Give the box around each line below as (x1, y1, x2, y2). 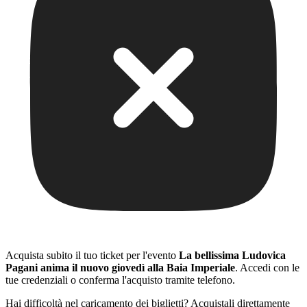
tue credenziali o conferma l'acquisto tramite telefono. (5, 274, 235, 286)
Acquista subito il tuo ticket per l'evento (5, 249, 179, 262)
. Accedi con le (235, 262, 299, 274)
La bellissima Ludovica (179, 249, 286, 262)
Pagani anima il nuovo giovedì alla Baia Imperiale (5, 262, 235, 274)
